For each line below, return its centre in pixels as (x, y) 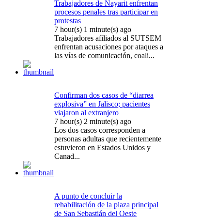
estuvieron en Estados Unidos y (102, 147)
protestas (68, 20)
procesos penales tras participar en (106, 12)
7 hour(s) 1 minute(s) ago (93, 29)
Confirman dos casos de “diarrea (104, 95)
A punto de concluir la (88, 196)
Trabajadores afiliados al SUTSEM (108, 38)
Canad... (67, 156)
